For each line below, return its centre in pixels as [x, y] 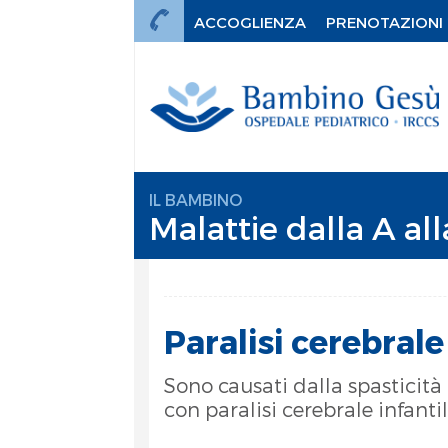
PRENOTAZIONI [385, 21]
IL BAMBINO [196, 199]
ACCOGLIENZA [250, 21]
